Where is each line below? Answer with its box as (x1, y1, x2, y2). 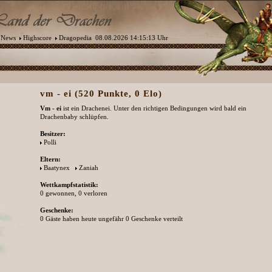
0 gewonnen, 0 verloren (40, 189, 107, 197)
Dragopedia (59, 34, 92, 41)
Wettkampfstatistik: (40, 181, 98, 188)
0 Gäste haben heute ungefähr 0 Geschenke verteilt (40, 215, 183, 222)
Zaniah (79, 164, 98, 171)
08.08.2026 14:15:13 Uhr (92, 34, 168, 41)
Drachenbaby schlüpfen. (40, 113, 109, 120)
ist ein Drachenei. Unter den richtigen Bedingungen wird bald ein (61, 104, 246, 112)
